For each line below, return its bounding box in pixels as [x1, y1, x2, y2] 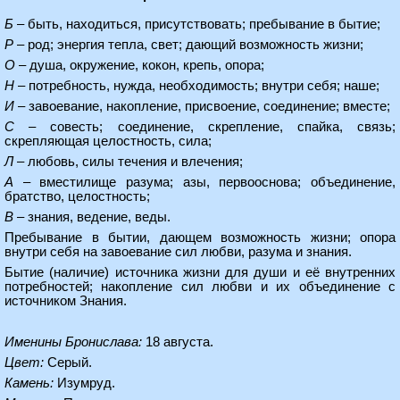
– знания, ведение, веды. [13, 210, 171, 224]
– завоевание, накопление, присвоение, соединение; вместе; [14, 99, 390, 113]
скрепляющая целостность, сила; [4, 134, 212, 148]
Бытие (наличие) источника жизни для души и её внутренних [4, 265, 396, 279]
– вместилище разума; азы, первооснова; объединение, [13, 175, 396, 189]
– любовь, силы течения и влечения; [13, 154, 243, 169]
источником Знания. [4, 294, 127, 308]
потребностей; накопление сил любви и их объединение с [4, 279, 396, 294]
